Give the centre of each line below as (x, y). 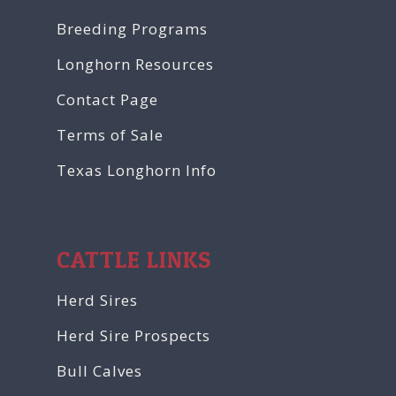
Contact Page (107, 100)
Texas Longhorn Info (137, 171)
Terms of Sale (110, 135)
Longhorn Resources (135, 65)
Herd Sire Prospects (133, 336)
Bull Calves (99, 371)
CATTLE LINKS (134, 260)
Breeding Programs (132, 29)
